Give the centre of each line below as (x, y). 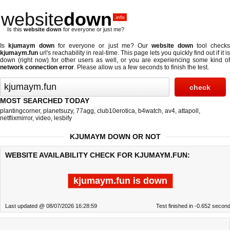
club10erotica (116, 111)
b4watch (150, 111)
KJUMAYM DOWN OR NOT (115, 137)
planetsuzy (58, 111)
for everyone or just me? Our (103, 46)
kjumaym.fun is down (120, 181)
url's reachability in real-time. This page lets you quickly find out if (129, 53)
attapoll (188, 111)
